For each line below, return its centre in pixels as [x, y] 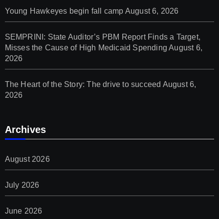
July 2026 [22, 185]
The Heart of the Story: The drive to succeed [83, 84]
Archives [25, 129]
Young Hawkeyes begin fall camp [64, 11]
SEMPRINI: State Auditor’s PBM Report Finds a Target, [102, 37]
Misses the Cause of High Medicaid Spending [86, 47]
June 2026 [23, 211]
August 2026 [27, 159]
